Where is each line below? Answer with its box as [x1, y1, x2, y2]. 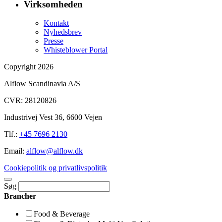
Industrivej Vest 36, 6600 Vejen [4, 113, 102, 122]
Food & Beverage [34, 210, 90, 219]
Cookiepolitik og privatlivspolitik [4, 164, 107, 172]
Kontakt [44, 19, 69, 28]
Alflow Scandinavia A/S [4, 79, 80, 88]
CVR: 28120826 [4, 96, 56, 105]
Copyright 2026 [4, 62, 54, 71]
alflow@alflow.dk [26, 147, 83, 156]
